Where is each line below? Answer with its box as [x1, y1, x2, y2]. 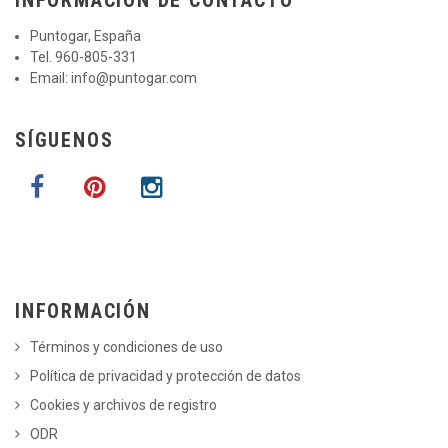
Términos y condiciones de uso [30, 338, 223, 355]
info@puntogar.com [71, 69, 197, 86]
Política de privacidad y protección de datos [30, 367, 301, 384]
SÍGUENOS [15, 127, 114, 152]
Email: [30, 69, 71, 86]
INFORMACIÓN [15, 298, 151, 323]
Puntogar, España [30, 27, 141, 44]
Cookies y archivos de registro [30, 396, 217, 413]
